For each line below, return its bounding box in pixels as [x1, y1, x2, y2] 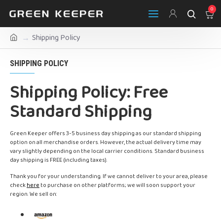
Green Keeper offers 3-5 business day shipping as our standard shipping [10, 129, 201, 138]
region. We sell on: [10, 189, 57, 199]
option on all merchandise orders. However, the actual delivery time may [10, 138, 201, 147]
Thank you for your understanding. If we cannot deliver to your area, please [10, 172, 208, 181]
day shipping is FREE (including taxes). [10, 155, 108, 165]
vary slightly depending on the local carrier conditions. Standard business [10, 147, 204, 156]
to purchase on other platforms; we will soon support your [39, 181, 195, 190]
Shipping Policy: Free [10, 78, 168, 107]
